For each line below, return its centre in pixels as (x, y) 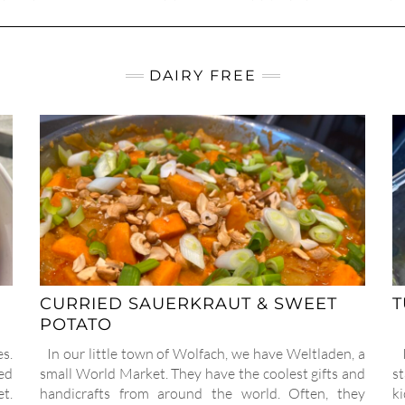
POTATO (76, 325)
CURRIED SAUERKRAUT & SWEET (188, 304)
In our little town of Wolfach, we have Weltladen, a (202, 354)
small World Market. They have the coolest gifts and (202, 374)
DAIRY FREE (202, 75)
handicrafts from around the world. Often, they (202, 394)
